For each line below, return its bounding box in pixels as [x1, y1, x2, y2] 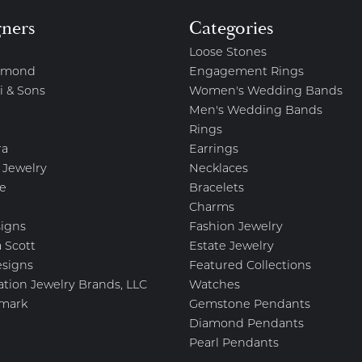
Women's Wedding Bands [189, 86, 343, 98]
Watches [189, 280, 240, 292]
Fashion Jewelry [189, 221, 283, 234]
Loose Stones [189, 47, 267, 59]
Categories [189, 17, 273, 40]
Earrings [189, 144, 238, 156]
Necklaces [189, 163, 248, 175]
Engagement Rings [189, 66, 304, 78]
